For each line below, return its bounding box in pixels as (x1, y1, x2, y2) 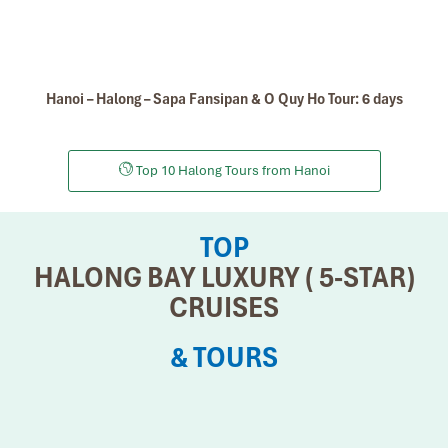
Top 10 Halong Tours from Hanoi (132, 162, 330, 179)
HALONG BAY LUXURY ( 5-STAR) (33, 259, 415, 295)
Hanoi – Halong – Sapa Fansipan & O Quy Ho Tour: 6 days (45, 89, 403, 109)
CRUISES (169, 289, 279, 325)
